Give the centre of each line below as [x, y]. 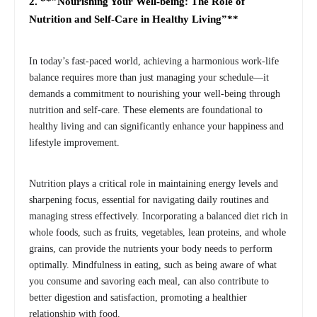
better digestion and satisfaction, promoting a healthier [138, 297]
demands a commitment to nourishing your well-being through [155, 93]
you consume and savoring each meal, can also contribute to [149, 281]
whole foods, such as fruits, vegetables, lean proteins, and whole [157, 232]
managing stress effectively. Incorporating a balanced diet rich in [158, 216]
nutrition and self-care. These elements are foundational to [146, 110]
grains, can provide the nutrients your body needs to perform [151, 248]
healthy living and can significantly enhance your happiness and [156, 126]
